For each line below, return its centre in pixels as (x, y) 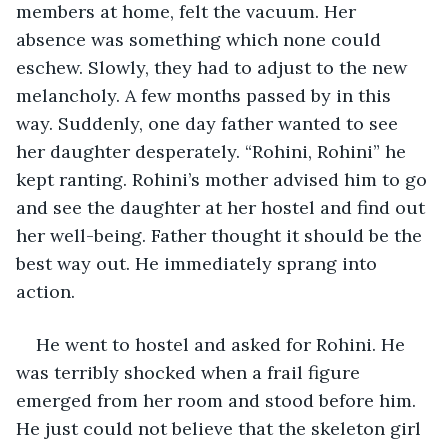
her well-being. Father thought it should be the (221, 235)
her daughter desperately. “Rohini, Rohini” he (213, 151)
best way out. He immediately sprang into (199, 263)
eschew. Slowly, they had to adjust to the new (214, 67)
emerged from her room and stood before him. (218, 400)
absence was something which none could (201, 39)
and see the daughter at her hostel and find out (223, 207)
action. (48, 291)
